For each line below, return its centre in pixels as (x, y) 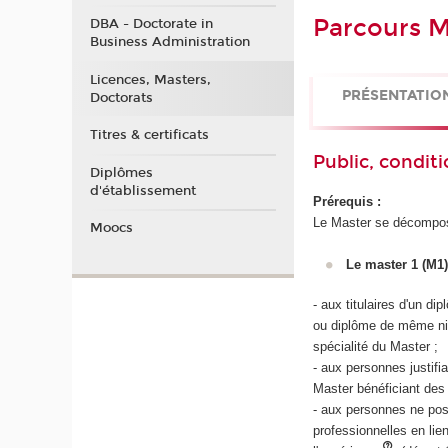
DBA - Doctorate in (151, 24)
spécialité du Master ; (376, 347)
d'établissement (142, 190)
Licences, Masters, (150, 79)
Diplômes (121, 172)
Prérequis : (347, 201)
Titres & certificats (149, 135)
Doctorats (121, 97)
